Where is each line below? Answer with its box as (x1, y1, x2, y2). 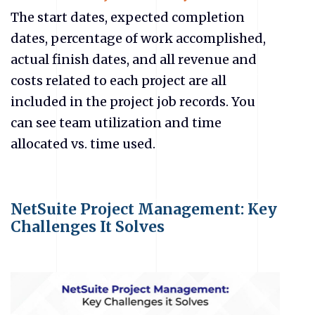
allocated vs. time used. (11, 135, 155, 152)
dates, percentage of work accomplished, (11, 30, 266, 46)
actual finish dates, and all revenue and (11, 51, 257, 67)
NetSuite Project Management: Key (11, 199, 277, 219)
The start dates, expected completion (11, 8, 245, 25)
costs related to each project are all (11, 72, 226, 89)
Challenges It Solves (11, 217, 165, 236)
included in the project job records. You (11, 93, 255, 110)
